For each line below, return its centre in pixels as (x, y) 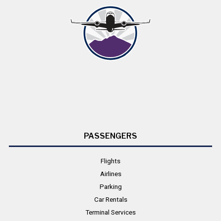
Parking (110, 187)
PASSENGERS (110, 136)
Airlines (110, 174)
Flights (110, 161)
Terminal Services (110, 212)
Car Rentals (110, 200)
